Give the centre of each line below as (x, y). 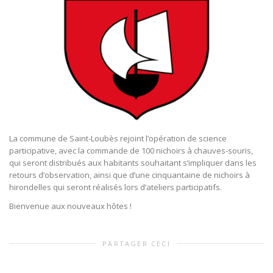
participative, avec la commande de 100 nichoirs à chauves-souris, (131, 150)
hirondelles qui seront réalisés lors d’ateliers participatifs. (115, 187)
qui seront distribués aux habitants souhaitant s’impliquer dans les (133, 162)
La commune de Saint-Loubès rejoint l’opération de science (118, 138)
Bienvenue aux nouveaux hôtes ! (70, 206)
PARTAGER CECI (136, 243)
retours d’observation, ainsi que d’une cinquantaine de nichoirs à (129, 175)
